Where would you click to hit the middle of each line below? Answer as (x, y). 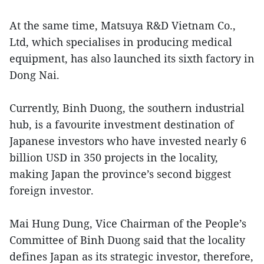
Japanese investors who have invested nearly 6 (128, 141)
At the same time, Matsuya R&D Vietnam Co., (123, 25)
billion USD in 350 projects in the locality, (114, 157)
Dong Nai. (34, 75)
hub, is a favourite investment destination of (122, 124)
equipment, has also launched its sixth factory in (132, 58)
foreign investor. (52, 190)
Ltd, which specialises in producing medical (121, 42)
